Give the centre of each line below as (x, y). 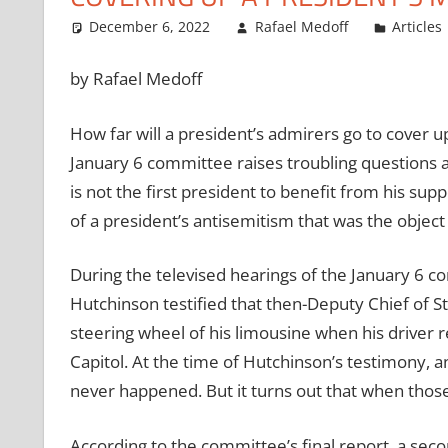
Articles (417, 26)
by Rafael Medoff (135, 79)
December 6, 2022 (150, 26)
